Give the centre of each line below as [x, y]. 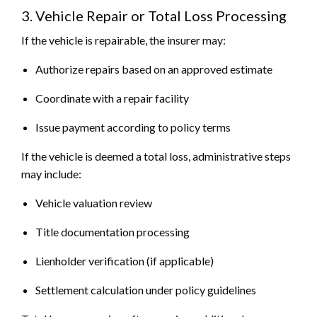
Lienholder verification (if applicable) [125, 261]
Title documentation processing [113, 232]
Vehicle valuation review [94, 203]
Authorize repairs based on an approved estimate [154, 69]
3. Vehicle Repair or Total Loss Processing [154, 16]
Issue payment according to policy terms [133, 127]
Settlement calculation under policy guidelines [146, 290]
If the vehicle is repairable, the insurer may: [123, 40]
